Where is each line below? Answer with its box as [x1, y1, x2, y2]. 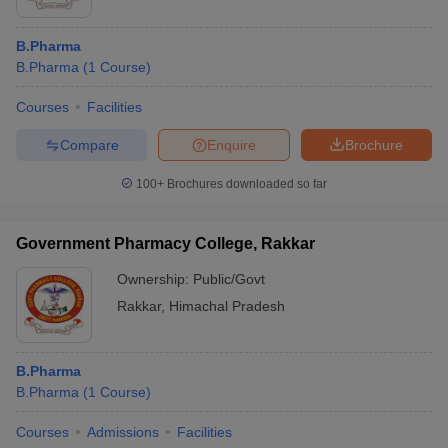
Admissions [87, 424, 159, 440]
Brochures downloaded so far [164, 177, 327, 191]
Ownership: [117, 271, 193, 287]
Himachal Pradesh [169, 298, 285, 314]
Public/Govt [193, 271, 265, 287]
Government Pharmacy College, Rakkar [16, 235, 315, 252]
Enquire [207, 136, 256, 153]
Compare [59, 136, 119, 153]
